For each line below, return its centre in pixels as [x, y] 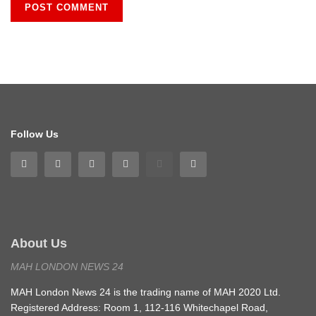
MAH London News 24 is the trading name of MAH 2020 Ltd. [146, 292]
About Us [39, 243]
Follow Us [35, 134]
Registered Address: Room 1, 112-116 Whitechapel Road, [139, 307]
